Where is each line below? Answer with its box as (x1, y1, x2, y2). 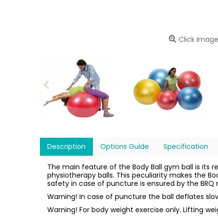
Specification (163, 142, 208, 151)
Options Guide (100, 142, 149, 151)
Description (47, 142, 86, 151)
